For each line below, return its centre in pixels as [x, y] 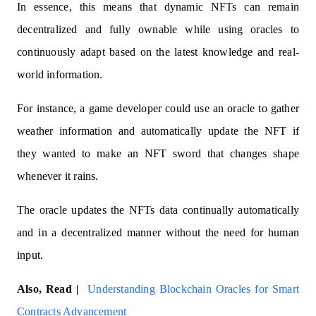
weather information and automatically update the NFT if [158, 131]
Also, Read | [53, 289]
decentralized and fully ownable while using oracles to [158, 29]
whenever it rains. [58, 176]
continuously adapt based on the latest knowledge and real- [158, 52]
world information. [60, 74]
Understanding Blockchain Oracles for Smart [193, 289]
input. [30, 255]
